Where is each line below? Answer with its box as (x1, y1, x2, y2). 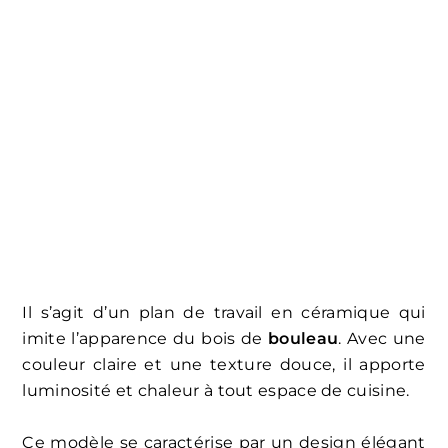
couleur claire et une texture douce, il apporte (22, 354, 426, 374)
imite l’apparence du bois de (22, 328, 269, 348)
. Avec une (338, 328, 426, 348)
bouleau (268, 328, 339, 348)
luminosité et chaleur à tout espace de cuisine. (22, 380, 410, 400)
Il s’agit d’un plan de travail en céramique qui (22, 302, 426, 322)
